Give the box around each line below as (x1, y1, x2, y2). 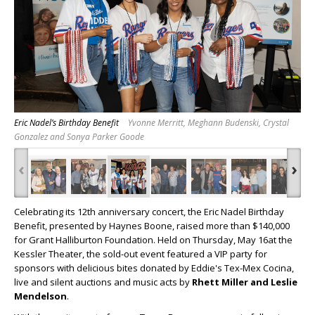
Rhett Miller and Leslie (192, 276, 297, 289)
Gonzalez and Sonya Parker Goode (14, 131, 144, 143)
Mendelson (14, 290, 67, 303)
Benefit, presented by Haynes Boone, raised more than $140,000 (14, 219, 290, 233)
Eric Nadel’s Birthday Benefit (14, 117, 119, 129)
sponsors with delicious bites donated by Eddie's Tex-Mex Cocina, (14, 262, 294, 275)
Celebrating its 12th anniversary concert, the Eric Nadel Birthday (14, 205, 284, 219)
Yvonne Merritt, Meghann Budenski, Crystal (126, 117, 289, 129)
